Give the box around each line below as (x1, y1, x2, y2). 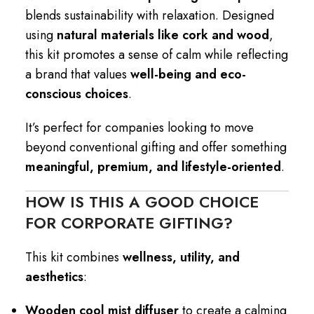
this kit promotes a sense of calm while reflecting (25, 45, 288, 64)
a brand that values (25, 64, 130, 83)
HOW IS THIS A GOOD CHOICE (25, 190, 259, 213)
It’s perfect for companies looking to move (25, 118, 254, 137)
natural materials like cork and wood (57, 25, 269, 44)
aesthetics (25, 267, 83, 286)
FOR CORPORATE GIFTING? (25, 211, 233, 234)
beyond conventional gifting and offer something (25, 137, 287, 156)
